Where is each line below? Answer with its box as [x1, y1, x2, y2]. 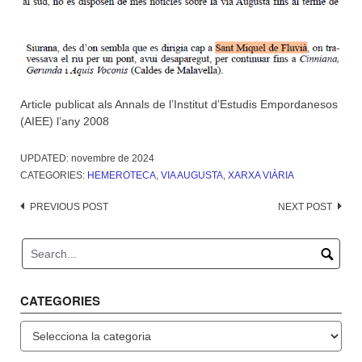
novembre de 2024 [71, 152, 154, 164]
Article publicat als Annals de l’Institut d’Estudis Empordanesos [20, 97, 338, 111]
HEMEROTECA [87, 169, 156, 181]
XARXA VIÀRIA [228, 169, 294, 181]
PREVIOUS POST [30, 200, 108, 213]
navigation [19, 220, 92, 242]
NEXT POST [278, 200, 332, 213]
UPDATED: [20, 152, 71, 164]
